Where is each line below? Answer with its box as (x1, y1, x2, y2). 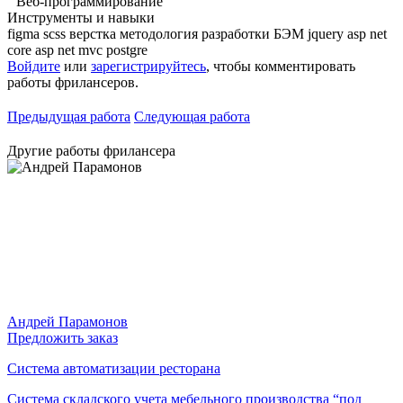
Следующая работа (134, 108, 250, 124)
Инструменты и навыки (7, 9, 155, 25)
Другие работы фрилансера (7, 142, 175, 158)
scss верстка (43, 25, 120, 41)
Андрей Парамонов (7, 313, 128, 329)
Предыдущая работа (7, 108, 130, 124)
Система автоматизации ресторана (7, 360, 220, 376)
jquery (308, 25, 347, 41)
